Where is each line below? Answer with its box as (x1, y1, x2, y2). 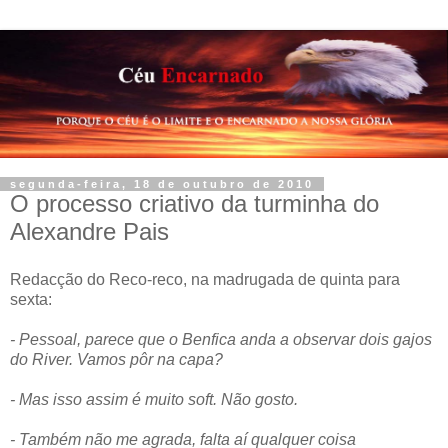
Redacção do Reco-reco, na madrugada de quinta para (10, 270, 400, 288)
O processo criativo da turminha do (10, 189, 379, 217)
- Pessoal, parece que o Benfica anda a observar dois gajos (10, 330, 432, 348)
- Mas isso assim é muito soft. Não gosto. (10, 390, 298, 408)
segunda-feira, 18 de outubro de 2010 (10, 177, 314, 190)
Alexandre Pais (10, 217, 169, 245)
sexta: (10, 290, 52, 308)
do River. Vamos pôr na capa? (10, 350, 223, 368)
